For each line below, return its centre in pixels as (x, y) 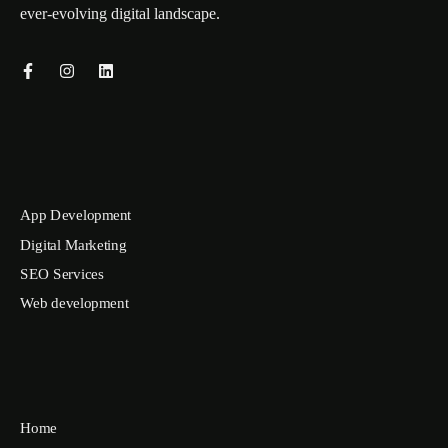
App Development (76, 215)
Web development (74, 303)
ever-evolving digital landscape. (120, 14)
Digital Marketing (73, 244)
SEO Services (62, 273)
